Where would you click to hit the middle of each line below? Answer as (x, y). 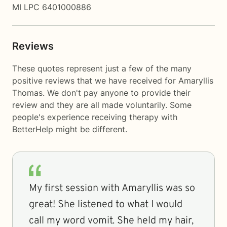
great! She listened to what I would (106, 205)
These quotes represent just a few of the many (102, 68)
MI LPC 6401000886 (52, 7)
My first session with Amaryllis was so (112, 188)
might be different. (90, 129)
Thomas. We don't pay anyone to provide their (101, 93)
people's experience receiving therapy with (95, 117)
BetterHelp (33, 129)
